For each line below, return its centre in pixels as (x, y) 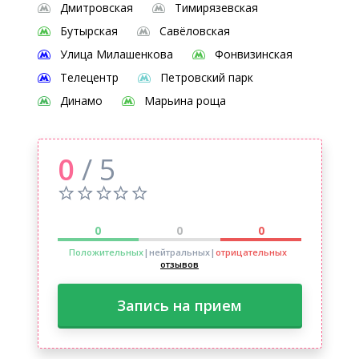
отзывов (179, 264)
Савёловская (194, 31)
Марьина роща (185, 101)
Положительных (106, 252)
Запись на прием (179, 305)
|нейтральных (176, 252)
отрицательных (251, 252)
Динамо (81, 101)
